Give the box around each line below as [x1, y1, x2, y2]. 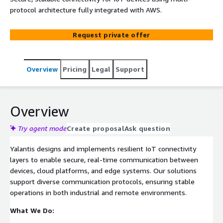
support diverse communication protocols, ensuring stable [10, 177, 195, 186]
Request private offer [73, 30, 150, 39]
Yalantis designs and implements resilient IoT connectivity [10, 144, 196, 153]
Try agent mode [18, 123, 67, 132]
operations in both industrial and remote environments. [10, 188, 187, 197]
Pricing [63, 64, 87, 73]
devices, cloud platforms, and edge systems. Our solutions [10, 166, 197, 175]
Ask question [124, 123, 170, 132]
